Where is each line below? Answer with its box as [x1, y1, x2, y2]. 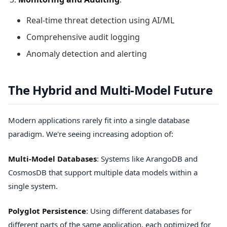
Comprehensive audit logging [26, 31, 140, 43]
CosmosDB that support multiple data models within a [8, 167, 198, 177]
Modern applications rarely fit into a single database [8, 115, 190, 125]
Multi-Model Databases [8, 153, 97, 164]
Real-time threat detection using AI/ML [26, 14, 174, 26]
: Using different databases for [86, 206, 192, 216]
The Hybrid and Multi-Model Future [8, 81, 213, 98]
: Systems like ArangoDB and [97, 153, 198, 164]
